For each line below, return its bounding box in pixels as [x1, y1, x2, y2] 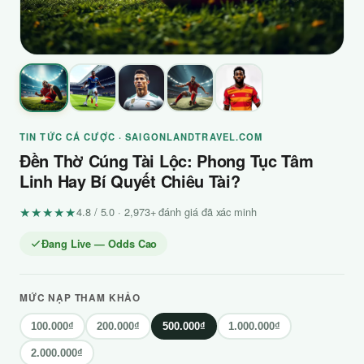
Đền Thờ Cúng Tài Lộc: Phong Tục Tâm [19, 149, 314, 172]
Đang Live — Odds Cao [41, 236, 158, 251]
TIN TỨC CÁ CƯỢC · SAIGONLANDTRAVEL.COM [19, 130, 263, 143]
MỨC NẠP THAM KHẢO [19, 291, 141, 305]
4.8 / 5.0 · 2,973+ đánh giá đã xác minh [76, 204, 257, 219]
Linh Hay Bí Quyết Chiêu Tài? [19, 169, 240, 193]
